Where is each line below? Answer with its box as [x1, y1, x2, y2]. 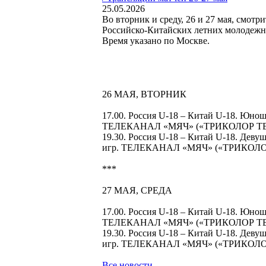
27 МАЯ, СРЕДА [102, 185, 172, 195]
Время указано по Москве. [102, 36, 210, 46]
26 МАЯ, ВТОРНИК [102, 89, 186, 99]
